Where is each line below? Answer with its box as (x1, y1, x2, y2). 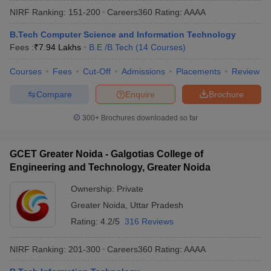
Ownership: (71, 184, 117, 194)
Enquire (125, 89, 155, 99)
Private (117, 184, 143, 194)
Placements (176, 67, 221, 76)
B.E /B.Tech (89, 42, 133, 52)
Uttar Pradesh (130, 200, 183, 210)
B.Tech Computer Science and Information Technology (10, 30, 236, 39)
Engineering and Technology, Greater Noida (10, 162, 211, 172)
